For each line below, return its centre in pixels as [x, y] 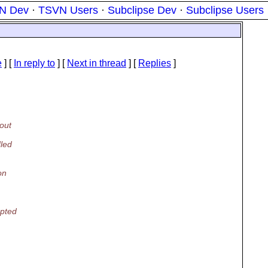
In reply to [34, 63]
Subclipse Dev [142, 10]
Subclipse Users [225, 10]
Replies [155, 63]
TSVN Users [68, 10]
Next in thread [97, 63]
